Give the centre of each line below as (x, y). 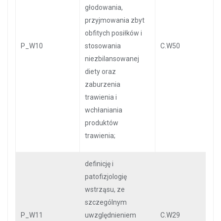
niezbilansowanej (112, 59)
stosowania (103, 46)
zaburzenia (103, 84)
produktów (102, 123)
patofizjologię (106, 177)
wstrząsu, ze (105, 189)
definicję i (99, 164)
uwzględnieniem (110, 215)
